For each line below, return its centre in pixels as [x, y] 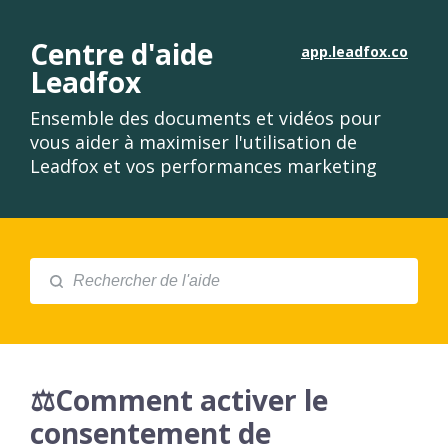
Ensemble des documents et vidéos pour [205, 118]
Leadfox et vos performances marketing [203, 166]
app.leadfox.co [354, 51]
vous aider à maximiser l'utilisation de [193, 142]
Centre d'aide [121, 54]
